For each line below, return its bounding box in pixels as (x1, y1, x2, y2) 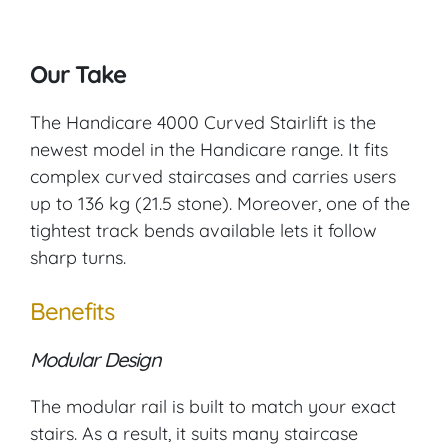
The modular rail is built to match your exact (30, 395, 396, 419)
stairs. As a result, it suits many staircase (30, 422, 358, 446)
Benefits (30, 296, 114, 327)
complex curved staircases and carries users (30, 165, 396, 189)
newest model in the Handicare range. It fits (30, 138, 388, 162)
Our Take (30, 59, 126, 90)
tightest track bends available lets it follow (30, 219, 377, 243)
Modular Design (30, 347, 161, 373)
